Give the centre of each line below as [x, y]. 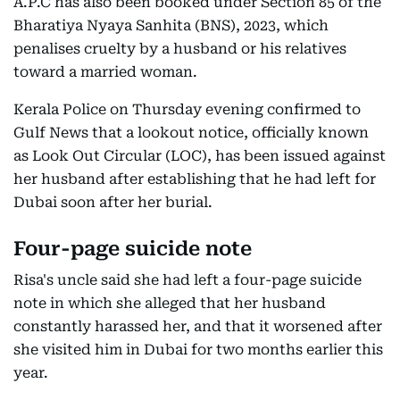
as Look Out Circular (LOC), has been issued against [200, 156]
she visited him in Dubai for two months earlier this [198, 350]
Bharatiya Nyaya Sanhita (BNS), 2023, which [171, 25]
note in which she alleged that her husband [170, 303]
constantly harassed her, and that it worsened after [198, 326]
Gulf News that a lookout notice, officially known [191, 133]
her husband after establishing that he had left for [195, 179]
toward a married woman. [105, 72]
